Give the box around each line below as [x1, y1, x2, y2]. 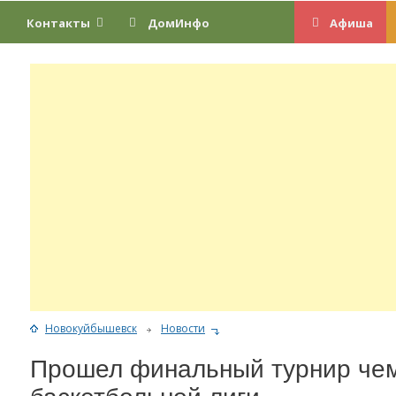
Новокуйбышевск [45, 320, 137, 336]
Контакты [26, 14, 90, 31]
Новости [161, 320, 205, 336]
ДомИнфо [147, 14, 209, 31]
